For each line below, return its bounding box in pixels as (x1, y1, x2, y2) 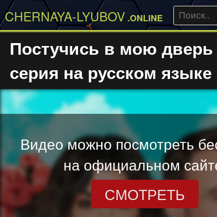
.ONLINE (125, 11, 163, 24)
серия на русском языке (10, 60, 212, 84)
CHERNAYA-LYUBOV (5, 6, 125, 25)
